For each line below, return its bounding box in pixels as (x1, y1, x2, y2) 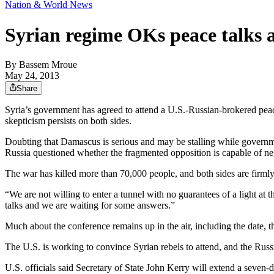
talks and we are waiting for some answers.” (5, 200, 175, 211)
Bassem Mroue (19, 59, 77, 70)
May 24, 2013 (5, 70, 59, 81)
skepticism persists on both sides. (5, 116, 131, 127)
